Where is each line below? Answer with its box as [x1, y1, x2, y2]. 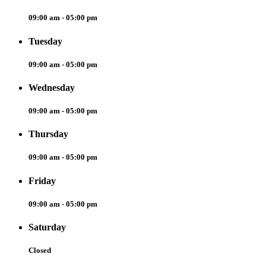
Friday [28, 175, 56, 186]
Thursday [28, 129, 68, 140]
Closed [28, 246, 51, 255]
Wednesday [28, 82, 75, 93]
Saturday [28, 221, 66, 232]
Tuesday [28, 36, 62, 46]
